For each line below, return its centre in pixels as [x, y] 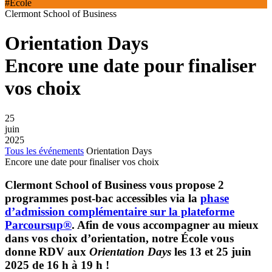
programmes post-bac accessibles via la [103, 199]
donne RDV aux [47, 252]
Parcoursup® [38, 225]
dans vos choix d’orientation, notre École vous [119, 239]
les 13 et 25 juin [211, 252]
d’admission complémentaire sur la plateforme [120, 212]
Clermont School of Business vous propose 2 [114, 185]
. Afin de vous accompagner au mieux [165, 225]
